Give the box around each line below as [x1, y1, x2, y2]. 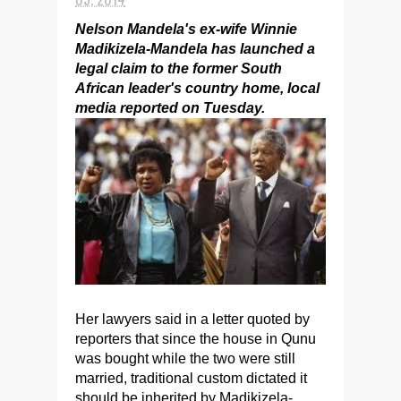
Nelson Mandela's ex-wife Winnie [75, 21, 297, 37]
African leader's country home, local [75, 81, 320, 96]
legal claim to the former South [75, 61, 282, 76]
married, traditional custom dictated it [75, 371, 307, 387]
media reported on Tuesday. [75, 100, 265, 115]
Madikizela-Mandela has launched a [75, 41, 315, 56]
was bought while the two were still [75, 351, 295, 367]
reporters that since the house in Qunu [75, 331, 316, 347]
